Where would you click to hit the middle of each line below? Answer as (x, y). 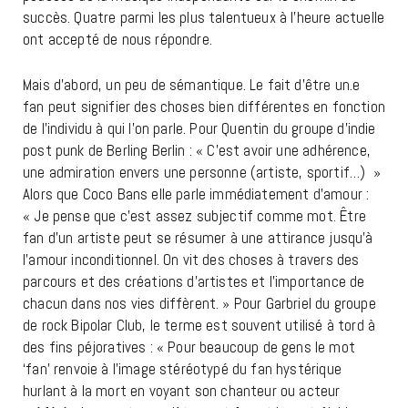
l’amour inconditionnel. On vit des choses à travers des (191, 260)
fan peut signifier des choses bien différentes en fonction (204, 107)
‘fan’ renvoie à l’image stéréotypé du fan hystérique (182, 369)
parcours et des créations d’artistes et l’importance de (194, 282)
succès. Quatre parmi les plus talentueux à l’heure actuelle (204, 18)
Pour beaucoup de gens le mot (262, 347)
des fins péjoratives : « (96, 347)
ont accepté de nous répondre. (117, 40)
